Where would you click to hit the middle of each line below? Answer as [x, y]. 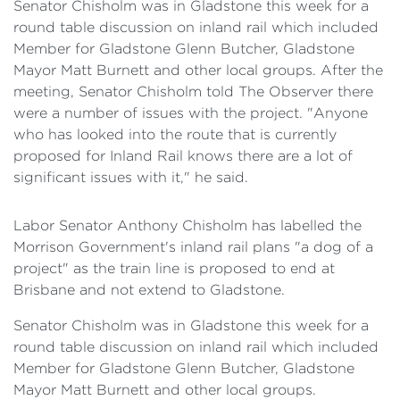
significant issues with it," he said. [131, 177]
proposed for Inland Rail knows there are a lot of [183, 156]
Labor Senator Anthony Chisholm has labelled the [187, 225]
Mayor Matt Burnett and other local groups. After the [198, 70]
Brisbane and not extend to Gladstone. [149, 290]
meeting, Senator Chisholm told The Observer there [193, 92]
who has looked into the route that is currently [175, 134]
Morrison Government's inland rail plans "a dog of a [193, 247]
